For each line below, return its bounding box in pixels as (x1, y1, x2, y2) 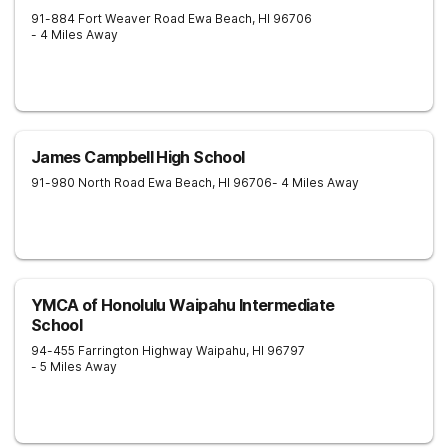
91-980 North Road (31, 175, 145, 190)
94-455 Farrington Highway (31, 343, 193, 358)
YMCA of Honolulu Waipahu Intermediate (31, 295, 335, 315)
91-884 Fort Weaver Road (31, 11, 185, 26)
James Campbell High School (31, 147, 245, 167)
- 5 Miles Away (31, 359, 117, 374)
